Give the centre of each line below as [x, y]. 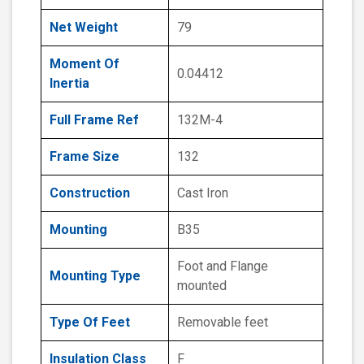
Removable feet [223, 323]
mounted [202, 286]
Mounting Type [95, 276]
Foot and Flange [223, 266]
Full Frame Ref [94, 120]
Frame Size [84, 157]
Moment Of [84, 64]
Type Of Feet [90, 323]
